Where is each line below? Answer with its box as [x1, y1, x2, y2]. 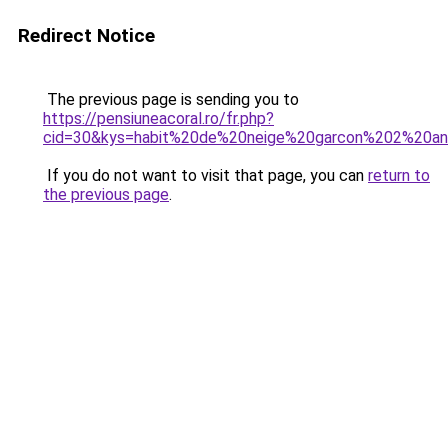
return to [368, 166, 430, 185]
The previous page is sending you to [43, 90, 299, 109]
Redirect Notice [18, 24, 155, 47]
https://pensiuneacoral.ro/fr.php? [43, 109, 274, 128]
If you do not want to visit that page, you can [43, 166, 368, 185]
